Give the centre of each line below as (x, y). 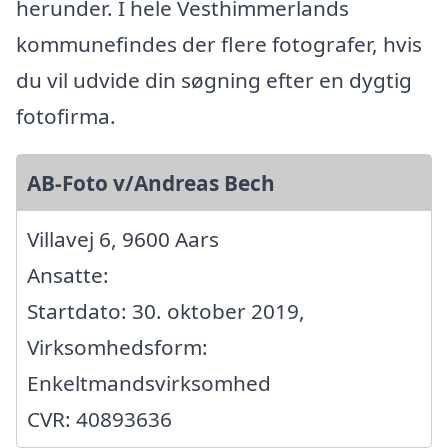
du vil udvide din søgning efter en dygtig (214, 79)
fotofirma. (66, 115)
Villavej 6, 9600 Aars (123, 238)
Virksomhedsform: (117, 346)
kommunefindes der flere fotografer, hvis (219, 43)
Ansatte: (68, 274)
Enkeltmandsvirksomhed (149, 382)
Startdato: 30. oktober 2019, (166, 310)
